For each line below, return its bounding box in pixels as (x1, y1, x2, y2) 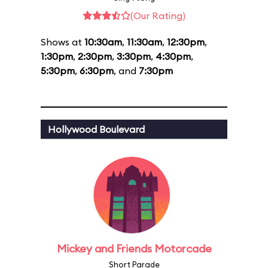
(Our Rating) (130, 10, 185, 22)
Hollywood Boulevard (48, 123, 145, 135)
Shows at (41, 36, 84, 48)
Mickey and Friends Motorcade (56, 242, 212, 255)
